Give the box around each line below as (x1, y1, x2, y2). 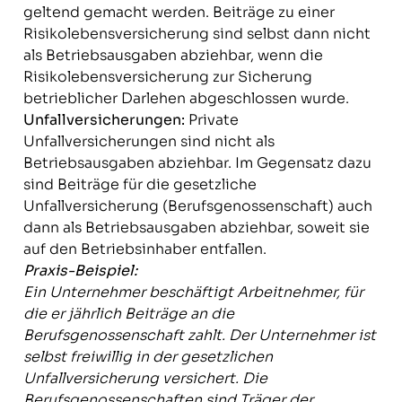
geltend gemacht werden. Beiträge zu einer (22, 3, 335, 22)
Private (184, 110, 239, 129)
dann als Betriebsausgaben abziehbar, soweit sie (22, 218, 370, 237)
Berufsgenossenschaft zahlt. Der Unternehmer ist (22, 326, 376, 345)
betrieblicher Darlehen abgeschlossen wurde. (22, 89, 349, 108)
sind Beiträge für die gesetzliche (22, 175, 257, 194)
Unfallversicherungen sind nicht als (22, 132, 275, 151)
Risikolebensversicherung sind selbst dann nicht (22, 24, 371, 43)
